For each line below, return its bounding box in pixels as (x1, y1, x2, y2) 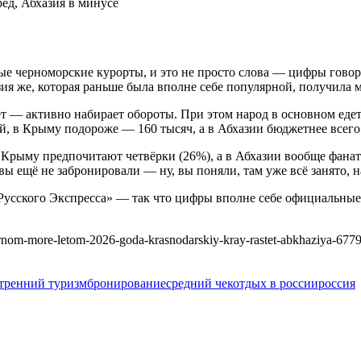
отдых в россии (233, 276, 318, 291)
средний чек (166, 276, 233, 291)
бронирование (87, 276, 166, 291)
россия (318, 276, 355, 291)
